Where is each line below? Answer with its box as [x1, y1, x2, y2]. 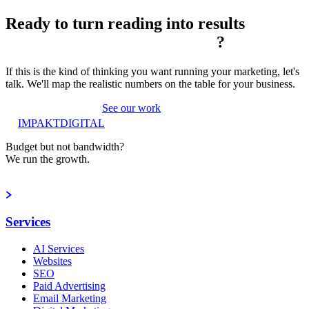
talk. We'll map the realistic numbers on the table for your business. [6, 78, 295, 90]
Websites [33, 255, 72, 267]
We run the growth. [6, 153, 90, 166]
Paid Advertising [33, 279, 106, 292]
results [198, 14, 245, 33]
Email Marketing [33, 292, 106, 304]
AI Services [33, 242, 84, 255]
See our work [102, 102, 161, 114]
